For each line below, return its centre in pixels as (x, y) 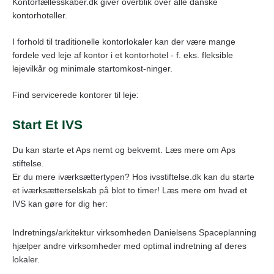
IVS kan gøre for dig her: (60, 203)
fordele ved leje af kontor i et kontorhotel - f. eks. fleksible (123, 55)
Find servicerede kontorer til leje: (76, 94)
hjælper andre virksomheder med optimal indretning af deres (129, 246)
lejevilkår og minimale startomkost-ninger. (92, 68)
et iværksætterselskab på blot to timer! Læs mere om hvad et (130, 190)
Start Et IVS (47, 124)
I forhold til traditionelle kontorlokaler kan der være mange (124, 41)
